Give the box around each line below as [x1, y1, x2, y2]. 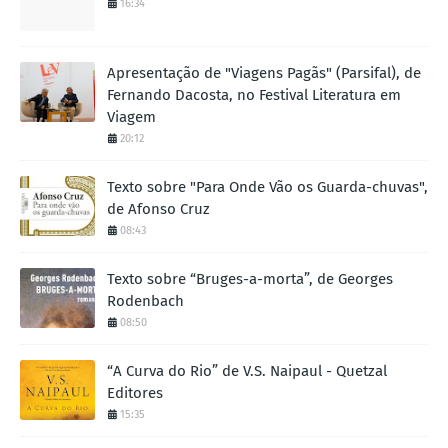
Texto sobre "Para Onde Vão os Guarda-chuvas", [107, 178, 428, 196]
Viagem [107, 108, 156, 126]
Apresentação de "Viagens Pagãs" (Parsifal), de [107, 64, 421, 82]
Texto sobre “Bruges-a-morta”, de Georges [107, 270, 393, 288]
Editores [107, 384, 163, 402]
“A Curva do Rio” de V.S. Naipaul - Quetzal [107, 362, 387, 380]
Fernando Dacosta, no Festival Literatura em [107, 86, 401, 104]
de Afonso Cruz [107, 200, 210, 218]
